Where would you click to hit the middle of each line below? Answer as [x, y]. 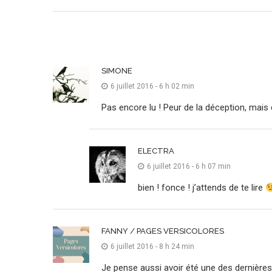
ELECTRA [156, 151]
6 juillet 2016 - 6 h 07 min [189, 166]
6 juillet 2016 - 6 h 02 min [152, 86]
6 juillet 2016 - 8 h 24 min [152, 246]
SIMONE [117, 71]
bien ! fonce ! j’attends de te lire [202, 188]
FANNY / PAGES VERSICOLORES [163, 231]
